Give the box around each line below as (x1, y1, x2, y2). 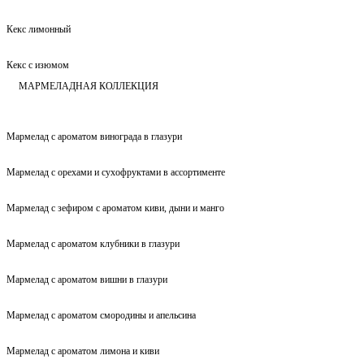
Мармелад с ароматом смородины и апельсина (6, 309, 196, 321)
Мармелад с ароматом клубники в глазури (6, 237, 180, 249)
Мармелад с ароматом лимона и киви (6, 344, 159, 357)
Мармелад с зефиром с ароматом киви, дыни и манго (6, 201, 224, 214)
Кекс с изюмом (6, 58, 69, 71)
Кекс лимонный (6, 23, 71, 35)
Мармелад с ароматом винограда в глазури (6, 130, 182, 142)
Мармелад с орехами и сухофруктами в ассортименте (6, 166, 225, 178)
